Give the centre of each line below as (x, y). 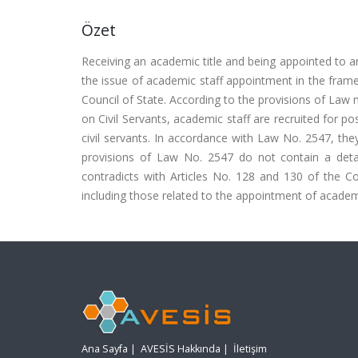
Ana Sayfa (105, 349)
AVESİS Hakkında (181, 349)
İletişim (250, 349)
